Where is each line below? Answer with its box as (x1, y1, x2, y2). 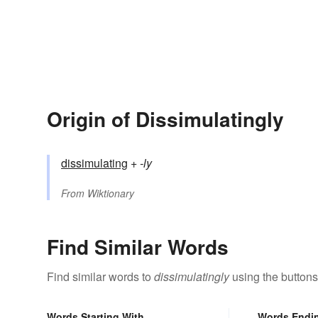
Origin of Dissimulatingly (47, 104, 284, 134)
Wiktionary (87, 186, 134, 201)
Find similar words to (47, 268, 154, 285)
